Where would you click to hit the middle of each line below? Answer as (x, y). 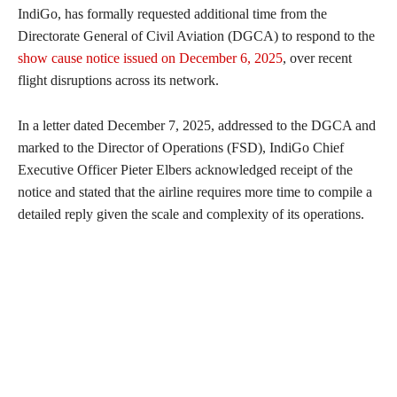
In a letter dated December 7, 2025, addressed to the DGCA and (197, 126)
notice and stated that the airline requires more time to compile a (195, 192)
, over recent (317, 58)
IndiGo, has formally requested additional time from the (172, 14)
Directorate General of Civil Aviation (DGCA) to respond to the (196, 36)
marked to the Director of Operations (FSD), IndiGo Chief (181, 148)
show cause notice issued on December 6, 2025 (150, 58)
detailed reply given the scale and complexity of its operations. (191, 214)
